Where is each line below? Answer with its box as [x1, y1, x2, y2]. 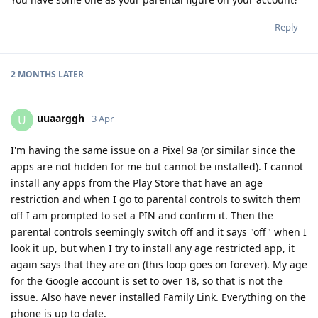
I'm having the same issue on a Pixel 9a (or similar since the [11, 143, 295, 157]
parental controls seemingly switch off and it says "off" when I [11, 224, 307, 238]
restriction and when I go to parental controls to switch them [11, 192, 301, 206]
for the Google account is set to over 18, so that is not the [11, 273, 283, 287]
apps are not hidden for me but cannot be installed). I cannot [11, 159, 303, 173]
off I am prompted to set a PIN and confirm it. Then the [11, 208, 273, 222]
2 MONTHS [11, 67, 56, 80]
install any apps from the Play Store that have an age [11, 175, 263, 190]
